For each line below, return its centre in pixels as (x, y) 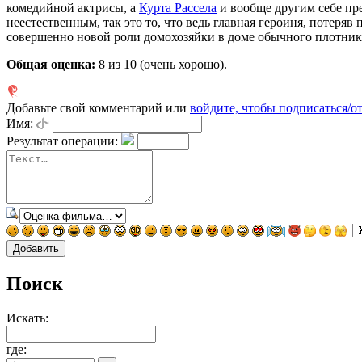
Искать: (27, 318)
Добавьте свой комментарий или (98, 108)
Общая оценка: (51, 65)
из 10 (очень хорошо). (166, 65)
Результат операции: (62, 141)
